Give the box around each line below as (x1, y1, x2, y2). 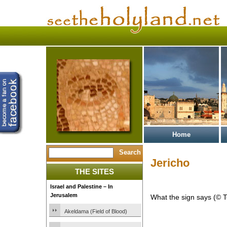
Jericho (150, 157, 190, 169)
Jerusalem (50, 192, 78, 198)
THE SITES (75, 167, 114, 176)
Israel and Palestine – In (50, 183, 113, 190)
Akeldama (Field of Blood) (64, 208, 127, 214)
